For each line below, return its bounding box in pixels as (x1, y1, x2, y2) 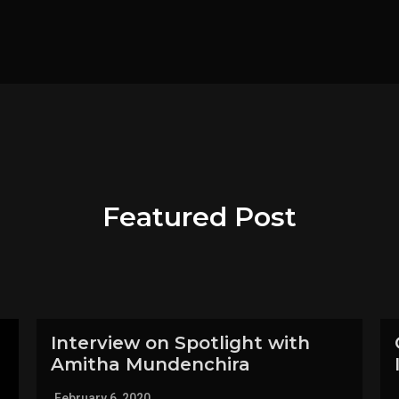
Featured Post (102, 200, 297, 233)
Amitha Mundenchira (50, 354, 250, 375)
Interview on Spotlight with (50, 332, 310, 354)
